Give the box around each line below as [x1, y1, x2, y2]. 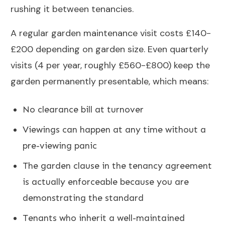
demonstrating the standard [23, 192, 144, 204]
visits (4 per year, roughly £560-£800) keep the [11, 59, 210, 72]
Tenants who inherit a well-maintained [23, 212, 185, 224]
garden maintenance [51, 27, 138, 40]
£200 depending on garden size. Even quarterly [11, 43, 208, 56]
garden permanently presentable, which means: [11, 75, 208, 88]
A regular [11, 27, 51, 40]
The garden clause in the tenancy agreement [23, 160, 212, 172]
